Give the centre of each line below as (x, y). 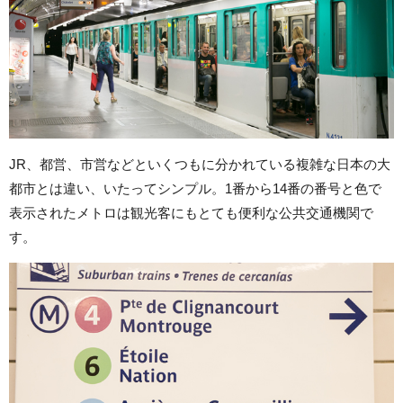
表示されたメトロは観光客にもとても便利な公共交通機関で (191, 212)
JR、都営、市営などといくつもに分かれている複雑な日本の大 (200, 164)
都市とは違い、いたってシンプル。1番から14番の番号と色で (195, 188)
